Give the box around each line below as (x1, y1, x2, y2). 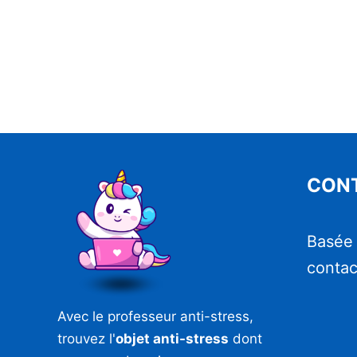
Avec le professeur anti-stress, (57, 308, 253, 324)
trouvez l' (57, 331, 116, 347)
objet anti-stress (116, 331, 229, 347)
